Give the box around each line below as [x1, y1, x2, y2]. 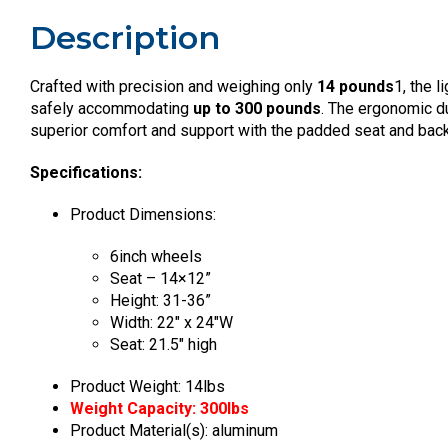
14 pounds [317, 77, 394, 96]
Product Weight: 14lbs [70, 377, 225, 396]
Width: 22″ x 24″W [110, 313, 233, 332]
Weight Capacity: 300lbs [70, 399, 249, 418]
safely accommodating [30, 99, 193, 118]
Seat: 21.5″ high [110, 335, 217, 354]
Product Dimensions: [70, 205, 216, 224]
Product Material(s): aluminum [70, 421, 278, 440]
